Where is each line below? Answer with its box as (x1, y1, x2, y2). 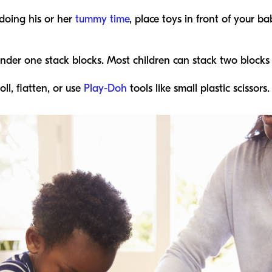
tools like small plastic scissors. (127, 82, 270, 95)
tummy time (75, 13, 129, 25)
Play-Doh (84, 82, 127, 95)
